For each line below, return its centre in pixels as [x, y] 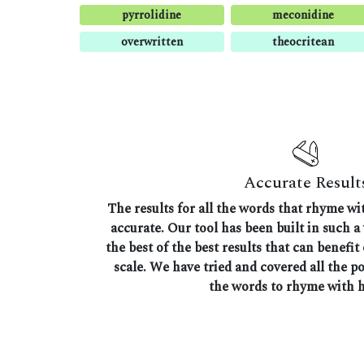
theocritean [303, 42]
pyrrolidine [152, 15]
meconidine [303, 15]
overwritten [152, 42]
